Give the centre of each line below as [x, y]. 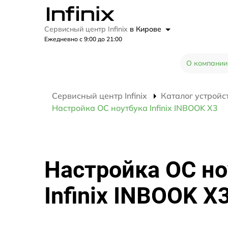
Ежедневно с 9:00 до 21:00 [83, 39]
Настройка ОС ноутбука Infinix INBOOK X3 [135, 108]
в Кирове [147, 29]
